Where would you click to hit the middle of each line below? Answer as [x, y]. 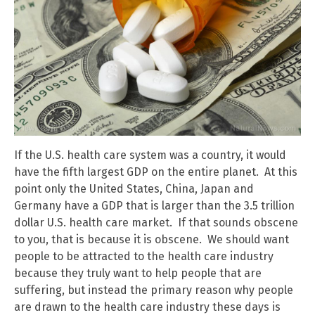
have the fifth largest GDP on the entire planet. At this [156, 172]
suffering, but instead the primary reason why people [154, 290]
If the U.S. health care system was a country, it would [150, 155]
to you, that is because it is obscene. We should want [152, 239]
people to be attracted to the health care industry [144, 256]
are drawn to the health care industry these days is [147, 307]
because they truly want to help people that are [138, 273]
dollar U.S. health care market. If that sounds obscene [156, 222]
